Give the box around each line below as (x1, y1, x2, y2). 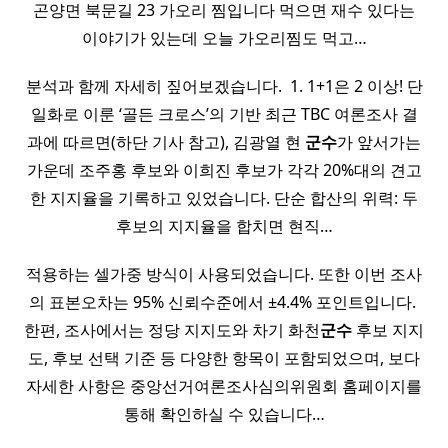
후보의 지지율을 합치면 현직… (115, 215, 333, 238)
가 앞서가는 (337, 131, 421, 154)
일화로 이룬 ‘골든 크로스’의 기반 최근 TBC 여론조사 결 (30, 103, 418, 126)
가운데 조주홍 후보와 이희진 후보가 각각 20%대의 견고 (26, 159, 422, 182)
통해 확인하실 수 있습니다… (123, 403, 325, 426)
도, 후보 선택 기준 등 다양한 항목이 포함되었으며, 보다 (28, 347, 420, 370)
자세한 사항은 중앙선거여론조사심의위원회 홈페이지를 (26, 375, 422, 398)
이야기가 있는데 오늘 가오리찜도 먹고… (81, 27, 367, 50)
